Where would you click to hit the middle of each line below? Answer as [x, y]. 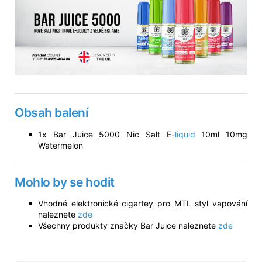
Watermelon [61, 145]
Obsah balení [51, 112]
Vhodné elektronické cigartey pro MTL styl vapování [143, 204]
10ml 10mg [221, 134]
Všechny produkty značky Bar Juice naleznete [128, 226]
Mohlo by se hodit [65, 182]
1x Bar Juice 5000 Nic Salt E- [106, 134]
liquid [185, 134]
